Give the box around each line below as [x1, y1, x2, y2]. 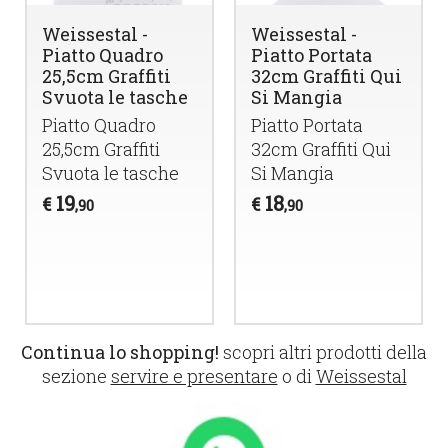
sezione [41, 364, 111, 389]
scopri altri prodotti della [219, 340, 427, 365]
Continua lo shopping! [21, 340, 219, 365]
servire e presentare [110, 364, 278, 389]
